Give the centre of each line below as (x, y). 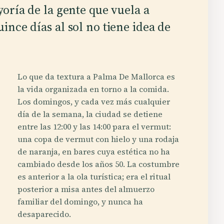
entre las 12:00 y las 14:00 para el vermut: (94, 126)
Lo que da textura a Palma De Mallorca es (96, 76)
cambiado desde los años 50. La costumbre (99, 164)
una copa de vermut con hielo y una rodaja (98, 139)
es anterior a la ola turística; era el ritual (94, 176)
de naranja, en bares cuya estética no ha (94, 151)
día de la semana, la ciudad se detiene (90, 114)
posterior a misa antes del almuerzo (86, 189)
